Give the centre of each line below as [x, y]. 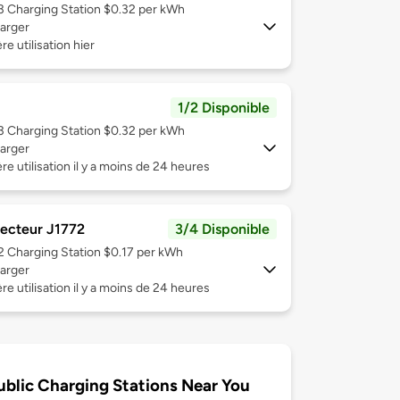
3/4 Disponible [222, 229]
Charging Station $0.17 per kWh [95, 253]
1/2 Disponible [224, 108]
